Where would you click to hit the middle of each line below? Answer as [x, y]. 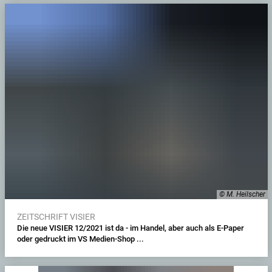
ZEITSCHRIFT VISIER [56, 217]
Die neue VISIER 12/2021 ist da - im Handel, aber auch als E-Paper [130, 228]
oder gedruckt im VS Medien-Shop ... [80, 239]
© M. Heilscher [242, 195]
